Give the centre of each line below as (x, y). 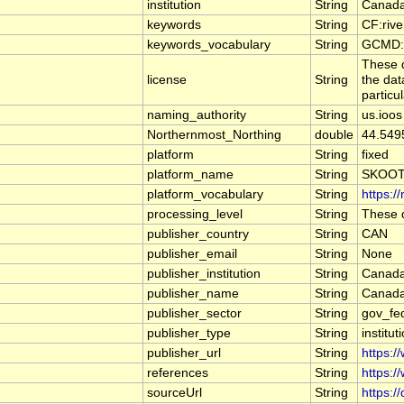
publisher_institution (204, 274)
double (334, 135)
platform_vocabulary (205, 195)
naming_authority (197, 115)
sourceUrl (174, 393)
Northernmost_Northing (214, 135)
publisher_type (189, 334)
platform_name (190, 175)
